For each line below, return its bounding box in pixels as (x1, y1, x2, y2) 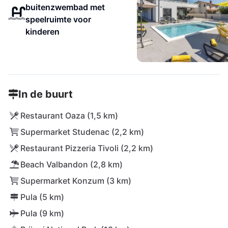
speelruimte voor (25, 14, 91, 24)
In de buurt (18, 88, 73, 100)
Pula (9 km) (20, 208, 64, 218)
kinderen (25, 26, 60, 37)
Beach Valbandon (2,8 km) (20, 159, 123, 169)
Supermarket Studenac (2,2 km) (20, 127, 144, 137)
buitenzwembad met (25, 2, 105, 12)
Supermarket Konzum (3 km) (20, 176, 131, 186)
